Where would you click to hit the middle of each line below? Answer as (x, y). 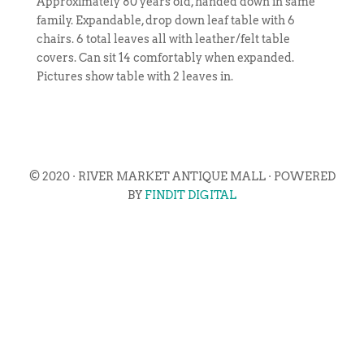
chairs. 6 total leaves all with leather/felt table (163, 39)
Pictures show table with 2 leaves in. (134, 76)
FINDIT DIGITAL (191, 195)
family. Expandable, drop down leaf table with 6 (165, 20)
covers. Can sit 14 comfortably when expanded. (165, 58)
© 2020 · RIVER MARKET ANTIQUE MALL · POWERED (182, 176)
